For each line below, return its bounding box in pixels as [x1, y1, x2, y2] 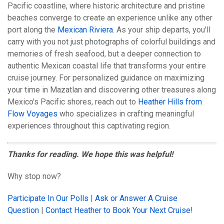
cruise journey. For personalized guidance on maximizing [7, 73, 204, 83]
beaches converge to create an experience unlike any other [7, 13, 212, 23]
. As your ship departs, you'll [113, 25, 210, 35]
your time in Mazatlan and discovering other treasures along [7, 85, 216, 95]
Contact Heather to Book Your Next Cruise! [45, 205, 193, 215]
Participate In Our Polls [7, 193, 88, 203]
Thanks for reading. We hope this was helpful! [7, 149, 173, 159]
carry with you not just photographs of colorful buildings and [7, 37, 215, 47]
